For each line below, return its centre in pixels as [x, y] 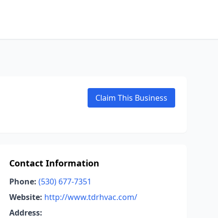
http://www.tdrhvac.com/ [91, 197]
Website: [26, 197]
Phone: [23, 182]
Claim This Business [131, 98]
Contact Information [54, 163]
